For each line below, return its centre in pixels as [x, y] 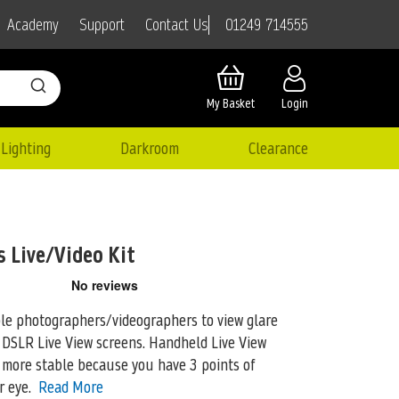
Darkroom [149, 148]
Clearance [278, 148]
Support [102, 25]
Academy [33, 25]
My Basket [231, 104]
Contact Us [177, 25]
